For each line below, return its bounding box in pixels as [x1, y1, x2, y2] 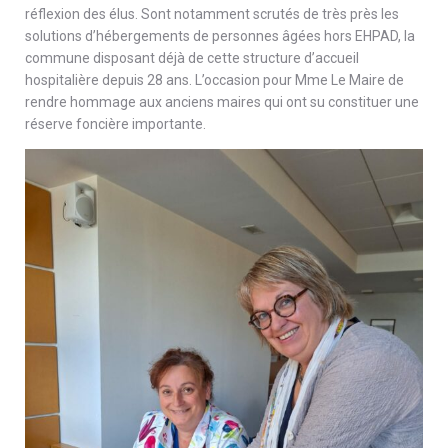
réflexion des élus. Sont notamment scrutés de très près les [25, 6, 399, 23]
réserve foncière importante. [25, 116, 206, 133]
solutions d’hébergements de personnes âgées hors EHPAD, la [25, 28, 415, 45]
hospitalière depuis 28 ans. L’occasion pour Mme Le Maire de [25, 72, 404, 89]
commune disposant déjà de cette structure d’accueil [25, 50, 359, 67]
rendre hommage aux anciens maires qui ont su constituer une [25, 94, 419, 111]
